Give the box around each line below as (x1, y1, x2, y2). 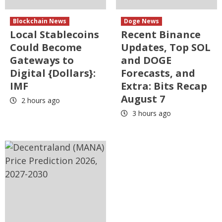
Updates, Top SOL (121, 41, 211, 55)
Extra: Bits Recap (121, 79, 207, 93)
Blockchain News (13, 17, 66, 26)
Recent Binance (121, 28, 201, 42)
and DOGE (121, 54, 171, 67)
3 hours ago (130, 109, 171, 118)
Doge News (124, 17, 159, 26)
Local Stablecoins (10, 28, 99, 42)
